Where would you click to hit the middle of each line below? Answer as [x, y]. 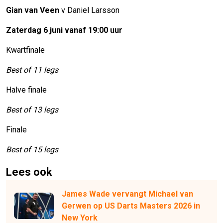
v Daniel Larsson [89, 10]
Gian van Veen [33, 10]
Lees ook [29, 172]
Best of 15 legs [32, 149]
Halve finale [26, 90]
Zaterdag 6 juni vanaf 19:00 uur [64, 30]
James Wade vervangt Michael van [127, 194]
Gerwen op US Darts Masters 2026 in [131, 206]
